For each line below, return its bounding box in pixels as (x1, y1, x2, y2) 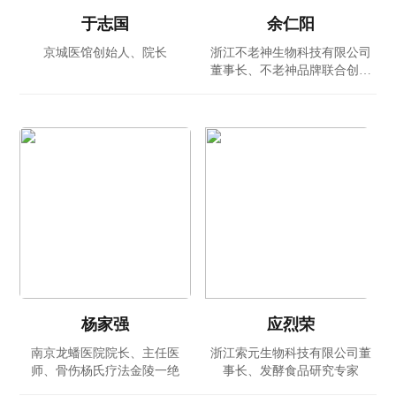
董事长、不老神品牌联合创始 (209, 64, 371, 78)
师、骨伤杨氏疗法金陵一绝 (31, 364, 180, 378)
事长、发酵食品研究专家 (222, 364, 359, 378)
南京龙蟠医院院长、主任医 (31, 346, 180, 361)
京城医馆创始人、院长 (43, 46, 168, 60)
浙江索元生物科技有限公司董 (209, 346, 371, 361)
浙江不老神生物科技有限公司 (209, 46, 371, 60)
